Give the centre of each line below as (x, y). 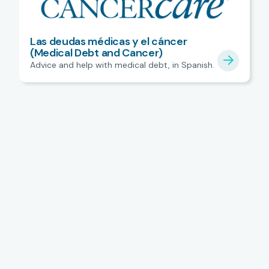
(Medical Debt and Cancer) (96, 53)
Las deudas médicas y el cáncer (109, 42)
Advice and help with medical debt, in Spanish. (122, 65)
